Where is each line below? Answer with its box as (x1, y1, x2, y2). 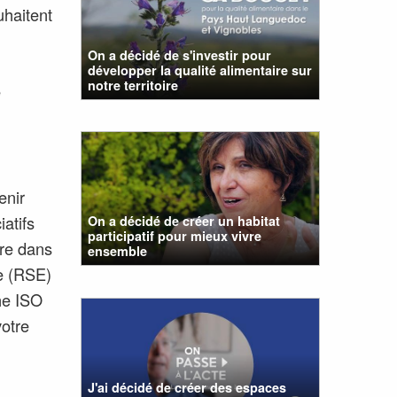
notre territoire (88, 75, 179, 94)
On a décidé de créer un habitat (88, 212, 281, 230)
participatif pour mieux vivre (88, 227, 262, 245)
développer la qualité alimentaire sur (88, 60, 313, 79)
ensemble (88, 242, 148, 261)
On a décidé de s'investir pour (88, 45, 272, 64)
